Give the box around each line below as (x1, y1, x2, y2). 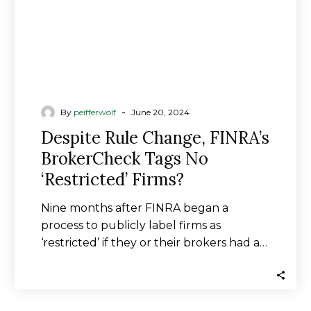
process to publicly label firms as (41, 219, 221, 232)
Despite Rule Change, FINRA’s (41, 127, 269, 149)
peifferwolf (74, 107, 116, 117)
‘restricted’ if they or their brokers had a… (41, 236, 267, 249)
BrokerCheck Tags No (41, 148, 208, 169)
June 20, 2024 (131, 107, 190, 117)
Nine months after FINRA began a (41, 201, 228, 215)
